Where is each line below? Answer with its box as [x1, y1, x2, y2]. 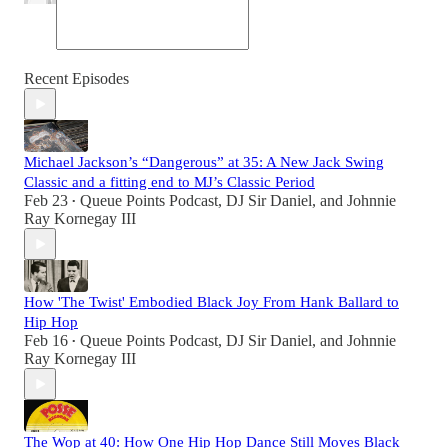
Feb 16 [24, 332, 68, 350]
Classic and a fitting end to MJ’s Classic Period [24, 174, 315, 191]
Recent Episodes [24, 70, 129, 88]
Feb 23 [24, 192, 68, 210]
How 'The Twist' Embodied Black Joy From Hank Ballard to [24, 294, 399, 311]
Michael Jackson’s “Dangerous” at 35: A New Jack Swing [24, 154, 384, 171]
